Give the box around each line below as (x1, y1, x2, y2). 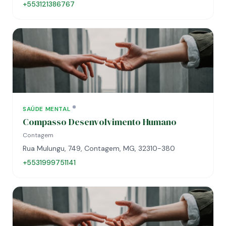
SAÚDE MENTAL (23, 105, 71, 113)
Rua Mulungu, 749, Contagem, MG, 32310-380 (23, 144, 175, 153)
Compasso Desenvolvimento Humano (23, 116, 177, 128)
